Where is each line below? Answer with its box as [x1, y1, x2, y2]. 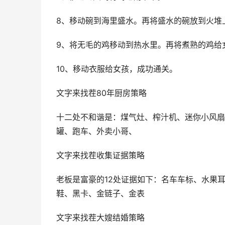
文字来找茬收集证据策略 [56, 151, 145, 160]
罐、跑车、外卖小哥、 [56, 127, 137, 136]
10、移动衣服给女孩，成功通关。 [56, 64, 177, 74]
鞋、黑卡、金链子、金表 [56, 189, 145, 198]
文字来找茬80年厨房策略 [56, 88, 147, 98]
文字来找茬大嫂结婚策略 [56, 213, 145, 222]
